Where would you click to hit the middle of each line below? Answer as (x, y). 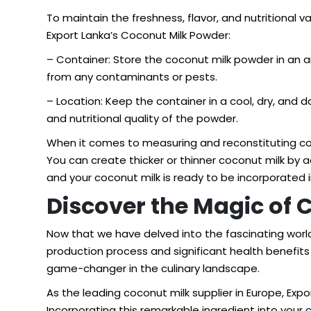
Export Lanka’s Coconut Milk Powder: (138, 35)
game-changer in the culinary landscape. (153, 268)
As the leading (85, 293)
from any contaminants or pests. (132, 77)
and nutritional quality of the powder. (142, 118)
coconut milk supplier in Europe (203, 293)
